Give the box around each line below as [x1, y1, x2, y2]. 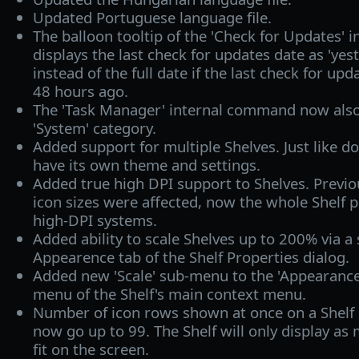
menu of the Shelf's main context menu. [32, 283, 306, 304]
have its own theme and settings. [32, 154, 260, 175]
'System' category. [32, 117, 156, 138]
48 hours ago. [32, 80, 128, 101]
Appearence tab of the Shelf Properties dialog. [32, 246, 349, 267]
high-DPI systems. [32, 209, 157, 230]
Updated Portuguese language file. [32, 6, 272, 27]
